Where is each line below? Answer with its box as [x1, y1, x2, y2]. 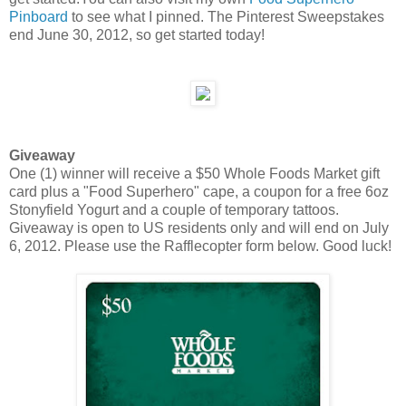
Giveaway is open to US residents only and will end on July [9, 219, 389, 236]
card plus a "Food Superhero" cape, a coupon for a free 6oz [9, 183, 389, 199]
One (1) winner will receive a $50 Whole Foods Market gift [9, 165, 380, 181]
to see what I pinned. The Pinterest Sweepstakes [68, 8, 384, 24]
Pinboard [9, 8, 68, 24]
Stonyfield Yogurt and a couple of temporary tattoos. [9, 201, 339, 217]
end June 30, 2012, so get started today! [9, 26, 265, 43]
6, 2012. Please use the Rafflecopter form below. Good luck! [9, 237, 391, 254]
